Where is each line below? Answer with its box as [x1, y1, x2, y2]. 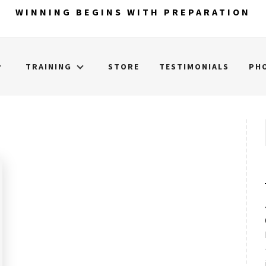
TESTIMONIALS [159, 61, 229, 72]
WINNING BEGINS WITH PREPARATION [15, 6, 251, 18]
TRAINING [26, 61, 72, 72]
